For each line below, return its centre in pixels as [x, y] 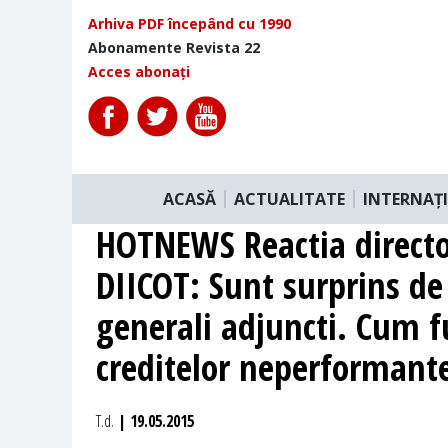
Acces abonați [139, 71]
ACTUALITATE [289, 198]
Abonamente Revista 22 [174, 47]
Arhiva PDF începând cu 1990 [189, 23]
